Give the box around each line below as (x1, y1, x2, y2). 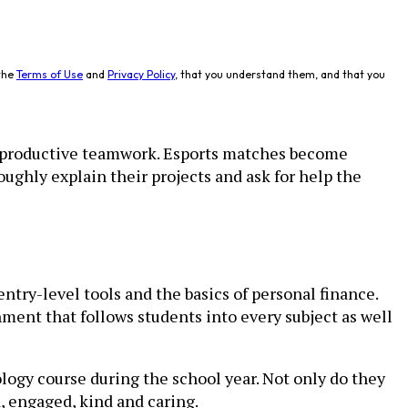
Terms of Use (16, 66, 83, 81)
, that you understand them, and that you (175, 66, 385, 81)
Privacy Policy (107, 66, 175, 81)
